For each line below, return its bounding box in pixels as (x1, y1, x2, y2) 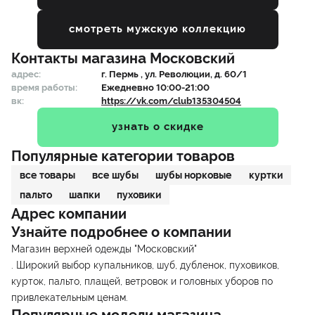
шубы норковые (155, 169, 232, 181)
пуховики (117, 188, 161, 200)
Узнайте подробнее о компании (11, 223, 231, 240)
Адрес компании (11, 205, 127, 222)
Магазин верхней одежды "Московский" (11, 243, 197, 255)
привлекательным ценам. (11, 291, 128, 303)
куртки (249, 169, 283, 181)
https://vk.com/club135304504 (101, 95, 241, 106)
